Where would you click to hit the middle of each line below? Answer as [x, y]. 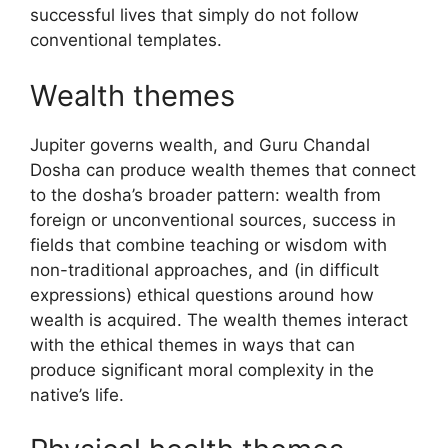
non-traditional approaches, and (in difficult [204, 269]
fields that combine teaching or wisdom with [208, 244]
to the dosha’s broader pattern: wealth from [205, 194]
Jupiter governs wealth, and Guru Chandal [200, 144]
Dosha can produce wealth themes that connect [223, 169]
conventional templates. [126, 40]
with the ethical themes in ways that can [192, 344]
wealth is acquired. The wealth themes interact [219, 319]
